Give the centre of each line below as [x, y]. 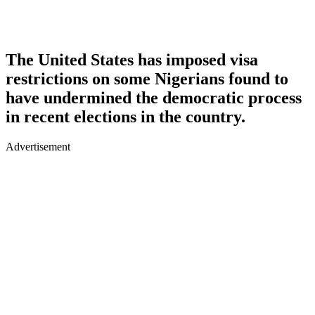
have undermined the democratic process [154, 97]
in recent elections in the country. [126, 116]
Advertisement [38, 146]
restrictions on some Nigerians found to [147, 78]
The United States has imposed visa [132, 59]
